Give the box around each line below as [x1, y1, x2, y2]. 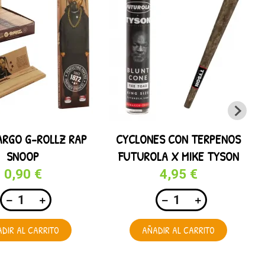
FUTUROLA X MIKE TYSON [118, 148, 239, 165]
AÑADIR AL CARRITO [142, 224, 215, 237]
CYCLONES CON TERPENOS [116, 131, 241, 148]
